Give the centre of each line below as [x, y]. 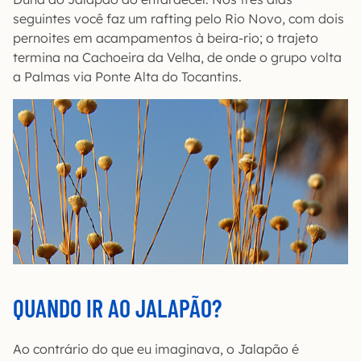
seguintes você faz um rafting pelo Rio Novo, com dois [178, 18]
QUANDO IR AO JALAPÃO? [117, 307]
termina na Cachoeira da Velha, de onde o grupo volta [177, 57]
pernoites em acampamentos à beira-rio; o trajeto [166, 37]
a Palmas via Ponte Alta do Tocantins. [127, 76]
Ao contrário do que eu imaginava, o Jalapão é [156, 349]
